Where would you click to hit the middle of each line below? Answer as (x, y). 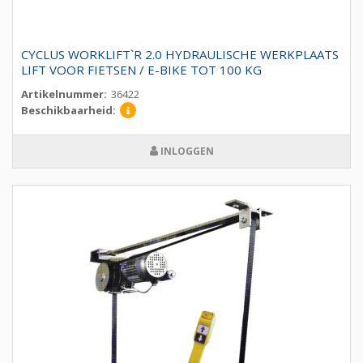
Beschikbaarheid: (68, 111)
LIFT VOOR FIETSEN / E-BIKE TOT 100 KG (141, 70)
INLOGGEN (186, 152)
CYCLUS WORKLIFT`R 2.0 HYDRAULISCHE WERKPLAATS (180, 55)
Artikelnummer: (64, 94)
